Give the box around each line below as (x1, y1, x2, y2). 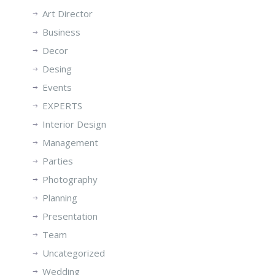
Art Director (42, 7, 93, 20)
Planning (42, 191, 77, 204)
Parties (42, 154, 73, 167)
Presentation (42, 209, 98, 222)
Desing (42, 62, 72, 75)
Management (42, 136, 98, 149)
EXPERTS (42, 99, 82, 112)
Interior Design (42, 117, 106, 130)
